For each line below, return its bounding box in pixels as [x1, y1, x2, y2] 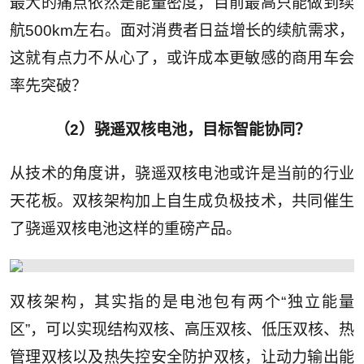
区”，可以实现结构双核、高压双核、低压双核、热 [9, 321, 355, 339]
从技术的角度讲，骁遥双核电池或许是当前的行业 [9, 165, 355, 183]
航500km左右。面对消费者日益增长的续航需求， [9, 22, 355, 40]
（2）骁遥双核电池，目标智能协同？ [54, 121, 310, 139]
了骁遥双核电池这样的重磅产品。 [9, 220, 241, 238]
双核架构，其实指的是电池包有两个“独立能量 [9, 293, 355, 311]
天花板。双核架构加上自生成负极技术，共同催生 [9, 193, 355, 210]
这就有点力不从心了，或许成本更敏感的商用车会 [9, 50, 355, 67]
